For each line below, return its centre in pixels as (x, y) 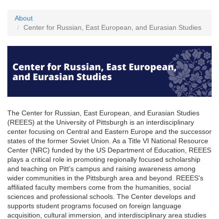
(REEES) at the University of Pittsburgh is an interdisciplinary (101, 122)
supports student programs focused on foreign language (94, 206)
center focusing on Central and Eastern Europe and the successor (109, 132)
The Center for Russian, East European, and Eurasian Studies (103, 113)
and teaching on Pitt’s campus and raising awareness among (101, 169)
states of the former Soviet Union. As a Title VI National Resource (108, 141)
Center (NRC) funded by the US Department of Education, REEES (109, 150)
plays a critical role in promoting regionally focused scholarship (104, 160)
